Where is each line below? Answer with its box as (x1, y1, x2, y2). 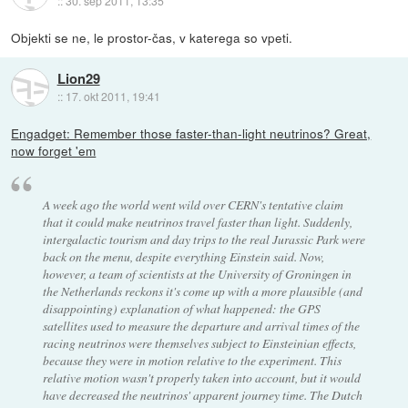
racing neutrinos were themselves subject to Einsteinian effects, (42, 334, 356, 352)
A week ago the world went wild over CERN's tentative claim (42, 196, 343, 214)
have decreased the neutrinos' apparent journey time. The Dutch (42, 386, 362, 404)
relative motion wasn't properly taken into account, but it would (42, 369, 361, 387)
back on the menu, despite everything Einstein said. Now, (42, 248, 324, 266)
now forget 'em (11, 140, 97, 159)
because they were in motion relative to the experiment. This (42, 352, 342, 370)
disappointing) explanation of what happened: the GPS (42, 300, 321, 318)
